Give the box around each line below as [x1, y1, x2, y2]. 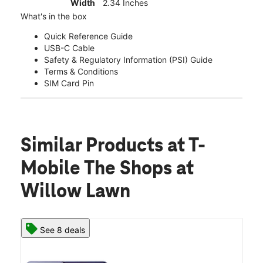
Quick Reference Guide [44, 31, 133, 42]
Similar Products [21, 136, 167, 157]
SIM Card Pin [44, 78, 94, 89]
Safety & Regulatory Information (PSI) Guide [44, 55, 213, 65]
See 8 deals [40, 225, 85, 235]
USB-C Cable [44, 43, 95, 53]
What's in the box [21, 11, 87, 22]
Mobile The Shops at [21, 159, 194, 180]
